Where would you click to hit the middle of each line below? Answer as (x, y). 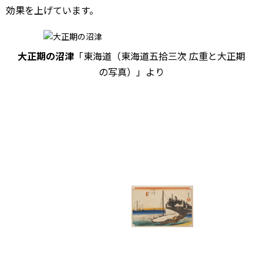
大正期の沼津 (46, 56)
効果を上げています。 (52, 10)
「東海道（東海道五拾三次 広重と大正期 (160, 56)
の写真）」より (131, 72)
